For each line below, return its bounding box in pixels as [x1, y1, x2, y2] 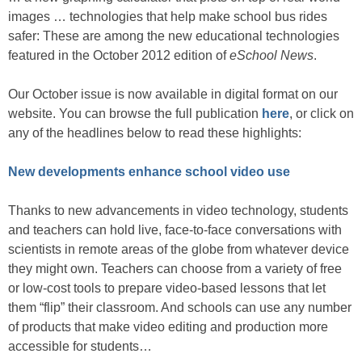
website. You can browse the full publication [8, 107, 262, 120]
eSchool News [229, 48, 314, 62]
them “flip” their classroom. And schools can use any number [8, 301, 351, 314]
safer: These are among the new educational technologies [8, 29, 339, 43]
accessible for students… [8, 339, 152, 353]
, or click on [289, 107, 354, 120]
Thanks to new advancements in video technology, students [8, 204, 348, 217]
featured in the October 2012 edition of [8, 48, 229, 62]
